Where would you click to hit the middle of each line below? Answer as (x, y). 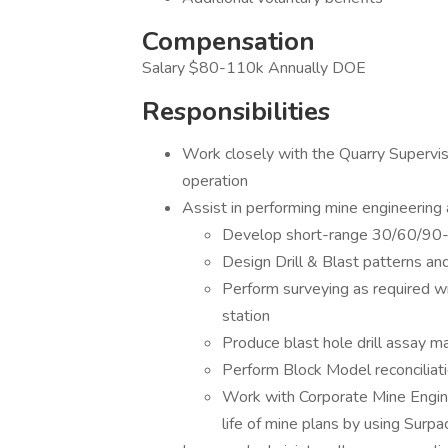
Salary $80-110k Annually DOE (254, 68)
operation (215, 181)
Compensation (228, 41)
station (246, 316)
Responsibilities (236, 111)
